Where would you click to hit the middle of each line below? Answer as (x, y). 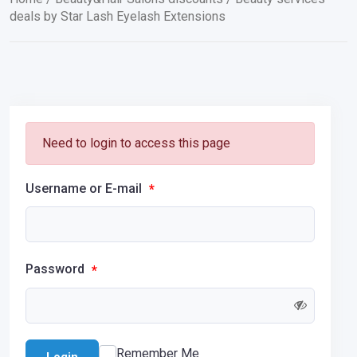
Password (57, 269)
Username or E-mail (85, 188)
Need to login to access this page (136, 143)
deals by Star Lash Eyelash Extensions (118, 16)
